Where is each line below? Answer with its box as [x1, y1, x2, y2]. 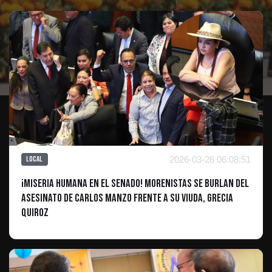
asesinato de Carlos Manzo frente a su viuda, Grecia [21, 191, 233, 205]
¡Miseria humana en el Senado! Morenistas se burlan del [21, 176, 249, 191]
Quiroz [21, 205, 49, 220]
